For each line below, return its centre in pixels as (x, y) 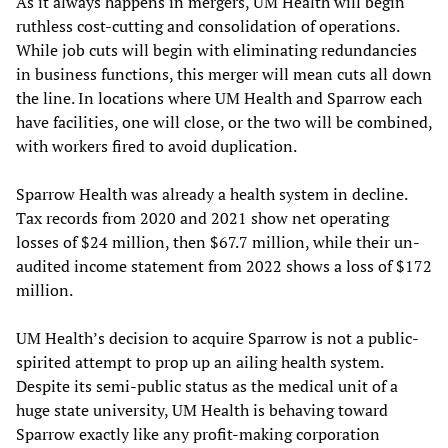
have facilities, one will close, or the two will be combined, (224, 121)
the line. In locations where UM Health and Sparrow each (219, 97)
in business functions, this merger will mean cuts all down (224, 73)
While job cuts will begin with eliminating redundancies (216, 49)
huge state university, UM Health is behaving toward (202, 409)
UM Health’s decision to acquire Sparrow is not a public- (217, 337)
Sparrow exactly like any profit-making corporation (198, 433)
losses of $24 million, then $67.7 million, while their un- (218, 241)
